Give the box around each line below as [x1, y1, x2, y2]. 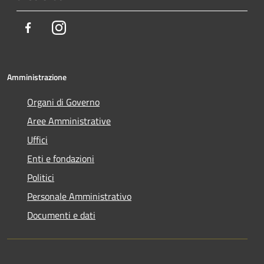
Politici [27, 170, 54, 184]
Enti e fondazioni [27, 151, 94, 166]
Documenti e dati [27, 207, 95, 222]
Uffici [27, 132, 48, 147]
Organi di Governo [27, 94, 100, 109]
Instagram [65, 19, 106, 34]
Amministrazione [7, 70, 67, 83]
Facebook [35, 19, 71, 34]
